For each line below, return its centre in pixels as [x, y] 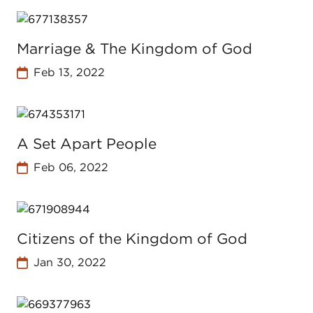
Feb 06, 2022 [71, 167]
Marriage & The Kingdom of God [134, 49]
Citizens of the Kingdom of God [132, 239]
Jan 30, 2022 [70, 262]
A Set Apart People [87, 144]
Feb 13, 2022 [69, 72]
